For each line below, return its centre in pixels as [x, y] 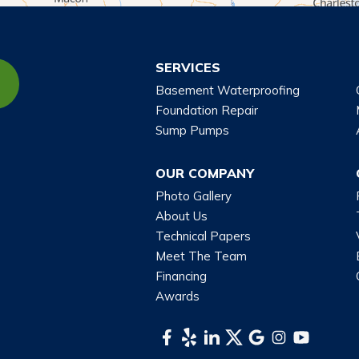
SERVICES [188, 67]
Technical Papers [203, 236]
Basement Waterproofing [228, 90]
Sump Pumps [192, 130]
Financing [181, 276]
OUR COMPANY [205, 173]
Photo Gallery [194, 196]
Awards [177, 296]
